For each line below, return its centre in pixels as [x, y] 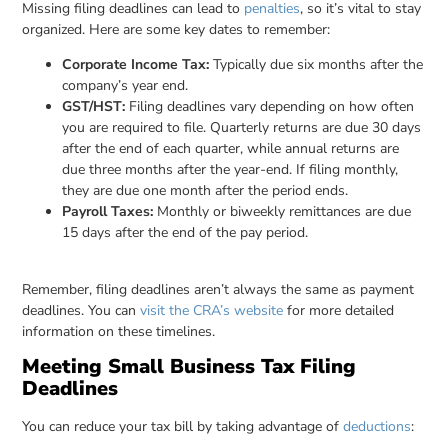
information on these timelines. [119, 331]
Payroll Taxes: [108, 212]
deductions [377, 427]
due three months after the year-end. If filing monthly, [230, 170]
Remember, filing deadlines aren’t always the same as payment [218, 289]
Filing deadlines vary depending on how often [270, 107]
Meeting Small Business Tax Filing [189, 367]
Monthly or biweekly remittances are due [282, 212]
